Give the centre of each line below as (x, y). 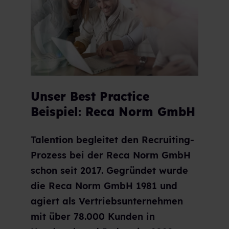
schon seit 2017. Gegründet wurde (109, 171)
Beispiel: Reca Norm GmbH (113, 111)
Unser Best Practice (90, 96)
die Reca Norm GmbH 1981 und (104, 186)
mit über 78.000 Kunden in (93, 217)
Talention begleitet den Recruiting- (112, 140)
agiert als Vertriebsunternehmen (107, 201)
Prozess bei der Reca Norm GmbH (111, 155)
